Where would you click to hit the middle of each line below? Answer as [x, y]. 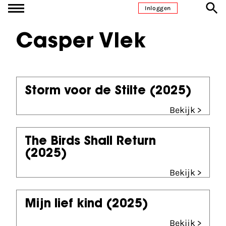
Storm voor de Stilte [85, 91]
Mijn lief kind [64, 204]
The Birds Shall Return [90, 142]
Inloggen [158, 8]
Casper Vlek [81, 42]
